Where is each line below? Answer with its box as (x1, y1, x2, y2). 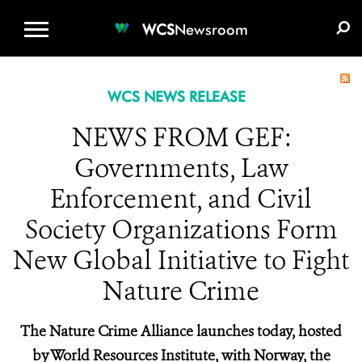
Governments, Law (74, 151, 288, 185)
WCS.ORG (98, 5, 159, 20)
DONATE (179, 5, 234, 20)
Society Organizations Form (24, 213, 338, 246)
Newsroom (175, 20, 248, 38)
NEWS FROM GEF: (71, 120, 291, 154)
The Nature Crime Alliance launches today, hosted (20, 322, 342, 341)
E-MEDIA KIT (254, 5, 330, 20)
